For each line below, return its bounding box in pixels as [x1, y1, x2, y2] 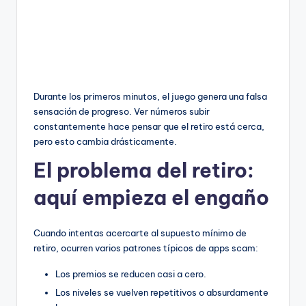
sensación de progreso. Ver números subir [33, 105, 210, 117]
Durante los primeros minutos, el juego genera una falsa [33, 90, 267, 102]
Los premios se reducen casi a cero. [55, 268, 206, 279]
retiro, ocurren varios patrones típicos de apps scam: [33, 242, 258, 253]
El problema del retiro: [33, 157, 254, 183]
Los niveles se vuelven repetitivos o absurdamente [55, 286, 268, 298]
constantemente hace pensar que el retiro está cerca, [33, 120, 264, 132]
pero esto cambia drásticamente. [33, 135, 177, 147]
